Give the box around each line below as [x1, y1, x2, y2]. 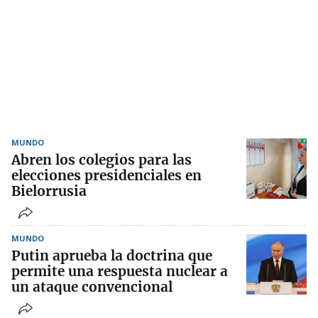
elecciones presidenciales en [11, 167, 202, 185]
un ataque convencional [11, 278, 172, 296]
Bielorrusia [11, 182, 87, 200]
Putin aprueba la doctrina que [11, 247, 212, 265]
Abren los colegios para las [11, 151, 192, 169]
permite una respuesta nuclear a [11, 263, 228, 280]
